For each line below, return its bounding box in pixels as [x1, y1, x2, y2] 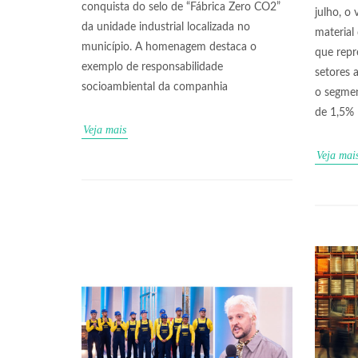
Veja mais [83, 124, 126, 137]
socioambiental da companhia [82, 82, 228, 93]
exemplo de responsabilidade [82, 62, 223, 74]
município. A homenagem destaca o [82, 42, 257, 54]
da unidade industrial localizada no [82, 22, 250, 34]
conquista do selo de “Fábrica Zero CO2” [82, 2, 280, 14]
